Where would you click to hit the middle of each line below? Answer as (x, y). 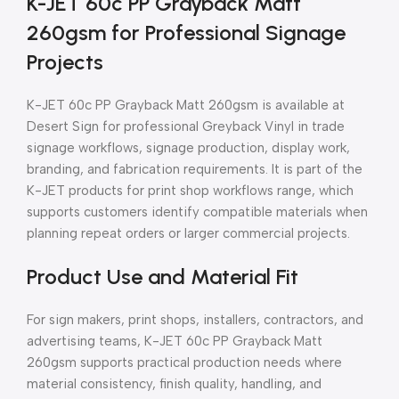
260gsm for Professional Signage (186, 32)
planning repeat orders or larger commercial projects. (188, 233)
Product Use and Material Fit (163, 276)
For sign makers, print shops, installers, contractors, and (195, 319)
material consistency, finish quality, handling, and (174, 383)
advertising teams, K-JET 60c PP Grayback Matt (175, 341)
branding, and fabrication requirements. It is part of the (195, 169)
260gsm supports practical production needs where (184, 362)
